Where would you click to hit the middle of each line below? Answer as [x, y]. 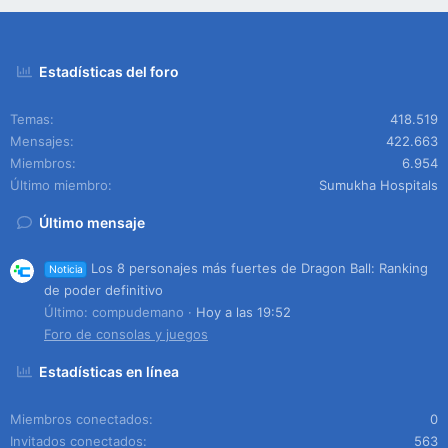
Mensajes [40, 141]
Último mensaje [92, 222]
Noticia [65, 269]
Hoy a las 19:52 [243, 311]
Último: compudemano [114, 311]
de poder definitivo [103, 289]
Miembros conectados [79, 418]
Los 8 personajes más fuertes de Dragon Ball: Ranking [260, 267]
